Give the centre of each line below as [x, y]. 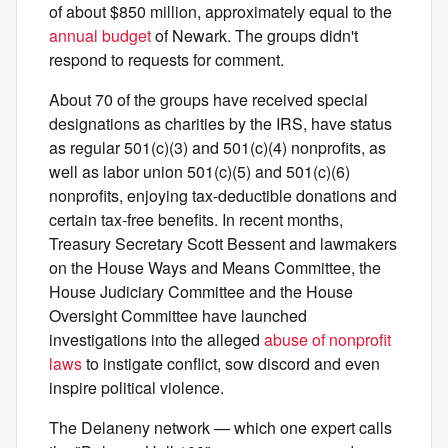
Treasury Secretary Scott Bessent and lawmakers [223, 244]
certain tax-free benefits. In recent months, [196, 220]
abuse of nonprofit [327, 340]
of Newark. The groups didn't [254, 36]
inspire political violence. [136, 388]
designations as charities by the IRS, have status [220, 124]
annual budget [100, 36]
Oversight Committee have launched [178, 316]
